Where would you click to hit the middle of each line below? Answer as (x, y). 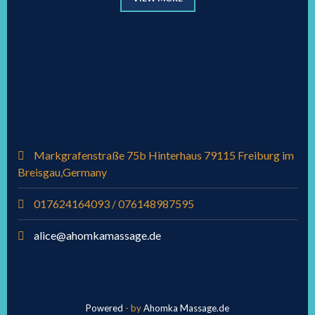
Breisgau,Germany (62, 172)
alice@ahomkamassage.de (97, 235)
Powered (105, 308)
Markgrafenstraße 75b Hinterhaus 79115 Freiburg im (163, 155)
